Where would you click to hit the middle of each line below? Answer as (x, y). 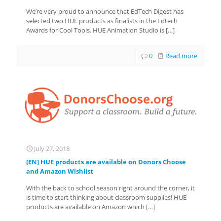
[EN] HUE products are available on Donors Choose (106, 162)
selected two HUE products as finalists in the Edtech (102, 21)
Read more (181, 56)
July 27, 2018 (52, 148)
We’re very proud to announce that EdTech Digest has (105, 11)
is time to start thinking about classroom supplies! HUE (106, 197)
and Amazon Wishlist (60, 171)
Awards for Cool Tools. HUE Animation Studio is (95, 30)
